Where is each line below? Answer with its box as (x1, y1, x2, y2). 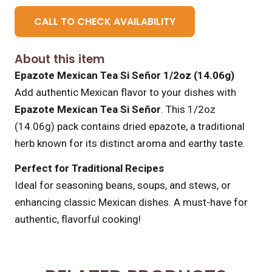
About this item (15, 50, 104, 67)
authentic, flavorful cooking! (15, 212, 141, 225)
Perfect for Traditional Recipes (15, 161, 164, 174)
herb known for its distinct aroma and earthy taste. (15, 137, 245, 149)
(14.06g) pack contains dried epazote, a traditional (15, 120, 245, 132)
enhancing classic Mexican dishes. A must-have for (15, 195, 248, 208)
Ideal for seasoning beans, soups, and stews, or (15, 178, 231, 191)
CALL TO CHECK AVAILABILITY (34, 15, 175, 29)
